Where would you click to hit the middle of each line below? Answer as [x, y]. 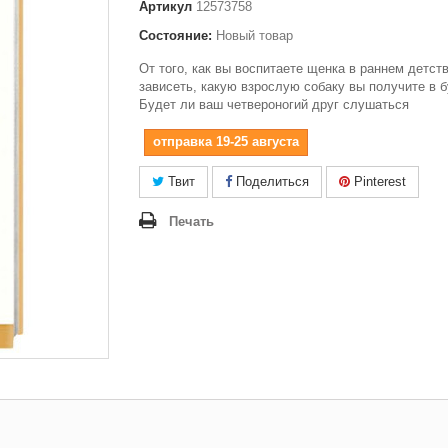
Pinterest [378, 181]
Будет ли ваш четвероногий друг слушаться [274, 104]
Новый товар [254, 35]
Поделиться [270, 181]
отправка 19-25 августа [226, 141]
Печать [191, 221]
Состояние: [175, 35]
